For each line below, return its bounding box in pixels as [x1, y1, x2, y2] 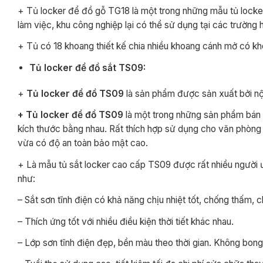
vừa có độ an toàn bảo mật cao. [18, 137, 148, 149]
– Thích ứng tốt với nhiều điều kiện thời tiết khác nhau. [18, 215, 234, 227]
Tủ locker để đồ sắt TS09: [29, 62, 146, 73]
